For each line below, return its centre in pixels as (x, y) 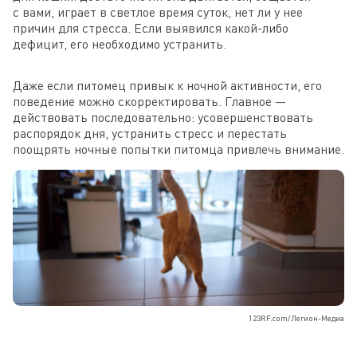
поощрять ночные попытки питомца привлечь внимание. (178, 149)
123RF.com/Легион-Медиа (296, 318)
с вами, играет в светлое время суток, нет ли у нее (158, 12)
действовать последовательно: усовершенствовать (163, 117)
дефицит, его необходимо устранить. (120, 43)
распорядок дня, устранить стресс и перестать (150, 133)
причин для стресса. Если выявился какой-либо (151, 27)
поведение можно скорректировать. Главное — (149, 101)
